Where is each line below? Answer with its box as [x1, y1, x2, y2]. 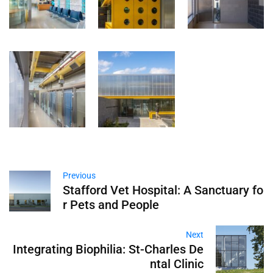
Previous [62, 171, 96, 181]
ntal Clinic [149, 257, 204, 272]
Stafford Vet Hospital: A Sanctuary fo [62, 183, 263, 198]
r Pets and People [62, 197, 159, 213]
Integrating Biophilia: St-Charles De [12, 242, 204, 257]
